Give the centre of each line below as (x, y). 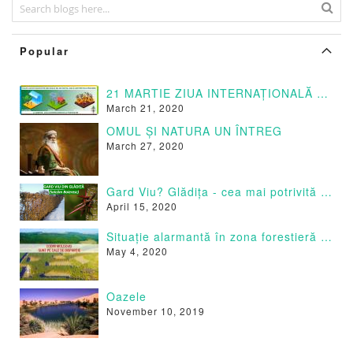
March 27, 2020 (145, 146)
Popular (45, 51)
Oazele (126, 297)
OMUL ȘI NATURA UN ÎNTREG (194, 131)
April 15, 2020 (141, 206)
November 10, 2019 (155, 311)
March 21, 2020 (145, 108)
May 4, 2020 (137, 251)
